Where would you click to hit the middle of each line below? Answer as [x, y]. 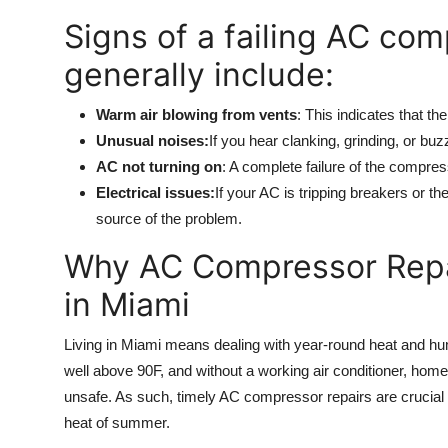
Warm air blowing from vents [196, 115]
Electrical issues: [155, 193]
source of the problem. [169, 219]
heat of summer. [117, 423]
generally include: [199, 75]
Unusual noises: [152, 141]
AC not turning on [159, 167]
